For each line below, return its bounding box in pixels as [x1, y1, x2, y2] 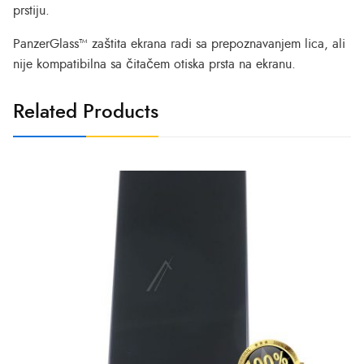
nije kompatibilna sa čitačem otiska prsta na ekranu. [13, 58, 296, 71]
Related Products [13, 102, 158, 123]
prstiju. [13, 4, 50, 18]
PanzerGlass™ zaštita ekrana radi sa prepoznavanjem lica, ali [13, 37, 345, 51]
